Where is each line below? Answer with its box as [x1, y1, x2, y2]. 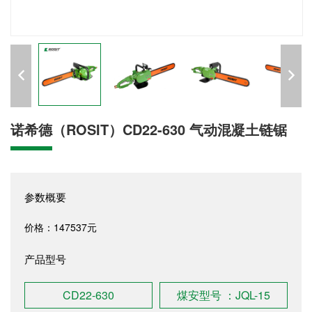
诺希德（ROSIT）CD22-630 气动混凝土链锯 [10, 119, 287, 139]
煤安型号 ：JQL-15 [177, 287, 270, 303]
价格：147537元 [24, 220, 97, 234]
